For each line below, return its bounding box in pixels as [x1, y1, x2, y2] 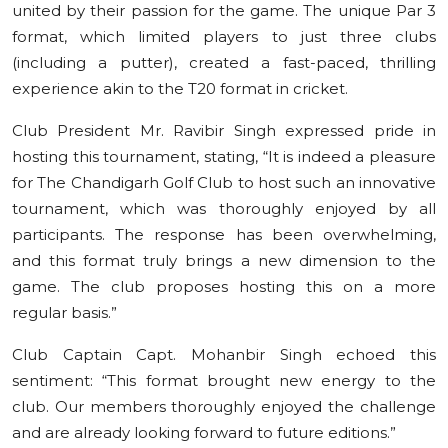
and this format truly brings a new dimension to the [12, 250, 436, 270]
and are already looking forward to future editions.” [12, 422, 396, 442]
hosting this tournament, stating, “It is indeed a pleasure [12, 146, 436, 166]
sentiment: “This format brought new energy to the [12, 370, 436, 390]
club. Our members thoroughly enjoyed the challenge [12, 396, 436, 416]
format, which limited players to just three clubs [12, 26, 436, 46]
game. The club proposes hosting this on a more [12, 276, 436, 296]
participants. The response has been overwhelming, [12, 224, 436, 244]
